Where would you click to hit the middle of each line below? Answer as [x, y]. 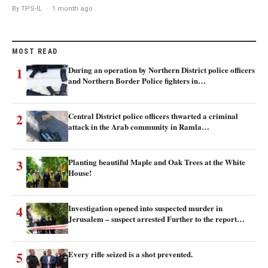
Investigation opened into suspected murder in [145, 208]
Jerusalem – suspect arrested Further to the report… [156, 218]
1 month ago [72, 8]
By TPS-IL [27, 8]
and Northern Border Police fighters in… [137, 80]
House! [80, 172]
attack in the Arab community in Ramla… [139, 126]
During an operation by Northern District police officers [162, 69]
